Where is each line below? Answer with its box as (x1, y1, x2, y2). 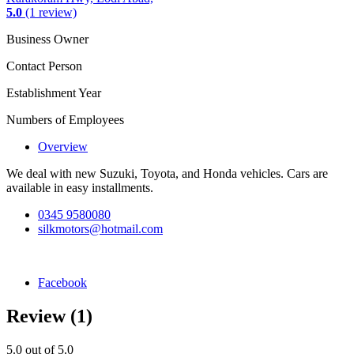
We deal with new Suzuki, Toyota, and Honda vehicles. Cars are (6, 167, 328, 181)
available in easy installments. (6, 181, 153, 195)
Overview (38, 140, 88, 154)
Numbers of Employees (6, 113, 124, 127)
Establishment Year (6, 86, 101, 100)
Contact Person (6, 59, 82, 73)
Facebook (38, 276, 87, 290)
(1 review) (22, 6, 77, 20)
